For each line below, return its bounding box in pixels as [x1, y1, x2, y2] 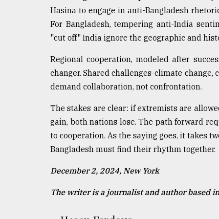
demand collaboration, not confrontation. [50, 81, 202, 91]
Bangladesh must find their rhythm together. [50, 144, 216, 154]
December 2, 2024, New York [50, 165, 159, 175]
